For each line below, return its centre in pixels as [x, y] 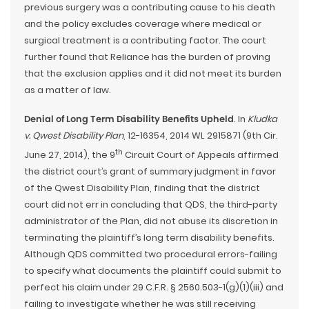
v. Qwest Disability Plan [74, 135]
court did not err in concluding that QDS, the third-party [151, 205]
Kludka [262, 119]
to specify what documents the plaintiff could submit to [153, 271]
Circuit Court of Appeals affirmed [201, 155]
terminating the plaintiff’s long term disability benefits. [149, 238]
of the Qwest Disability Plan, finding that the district [142, 188]
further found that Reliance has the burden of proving [147, 57]
